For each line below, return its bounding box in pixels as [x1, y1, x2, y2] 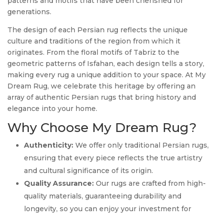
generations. [7, 7, 51, 17]
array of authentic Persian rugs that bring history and [7, 93, 196, 102]
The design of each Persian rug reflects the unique [7, 25, 188, 35]
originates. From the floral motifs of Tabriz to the [7, 48, 179, 57]
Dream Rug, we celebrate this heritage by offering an [7, 82, 196, 91]
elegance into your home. [7, 104, 97, 113]
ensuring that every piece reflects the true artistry [24, 153, 202, 163]
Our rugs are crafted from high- [94, 179, 206, 188]
